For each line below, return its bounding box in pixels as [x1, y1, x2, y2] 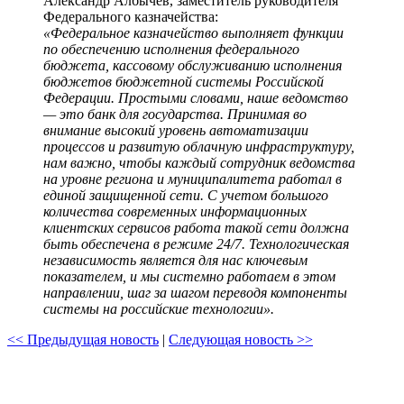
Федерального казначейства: [43, 8, 218, 24]
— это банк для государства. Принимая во [43, 106, 307, 122]
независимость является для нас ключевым [43, 252, 308, 268]
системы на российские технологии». [43, 300, 274, 317]
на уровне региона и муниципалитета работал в [43, 170, 342, 187]
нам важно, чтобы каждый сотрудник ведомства [43, 154, 355, 170]
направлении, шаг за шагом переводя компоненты [43, 284, 347, 300]
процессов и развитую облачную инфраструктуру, [43, 138, 354, 154]
